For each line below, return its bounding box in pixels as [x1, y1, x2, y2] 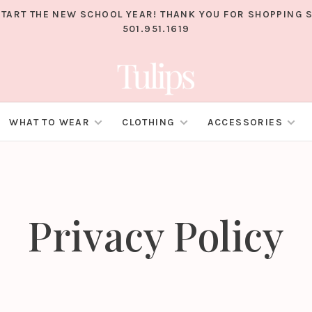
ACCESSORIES [207, 116, 283, 129]
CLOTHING [122, 116, 175, 129]
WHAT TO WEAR [9, 116, 91, 129]
